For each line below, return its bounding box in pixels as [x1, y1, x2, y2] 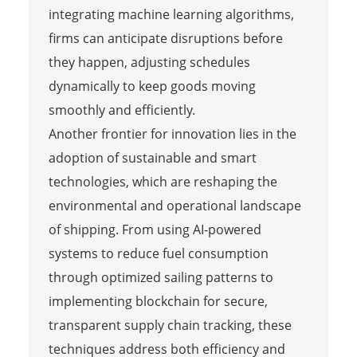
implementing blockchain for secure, [48, 292, 268, 310]
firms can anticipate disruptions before [48, 29, 283, 47]
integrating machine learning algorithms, [48, 5, 294, 23]
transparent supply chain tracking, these [48, 316, 292, 334]
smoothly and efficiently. [48, 100, 195, 119]
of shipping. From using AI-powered [48, 220, 261, 238]
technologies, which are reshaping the [48, 172, 277, 190]
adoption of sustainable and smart [48, 148, 257, 167]
